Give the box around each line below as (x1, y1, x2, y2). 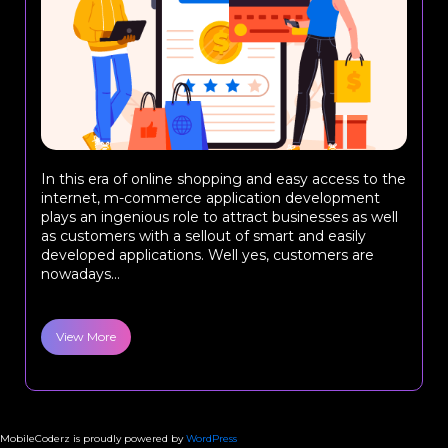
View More (56, 329, 116, 344)
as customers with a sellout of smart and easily (41, 227, 366, 245)
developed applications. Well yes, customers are (41, 246, 374, 264)
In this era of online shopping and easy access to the (41, 170, 406, 188)
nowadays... (41, 265, 120, 283)
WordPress (186, 432, 237, 445)
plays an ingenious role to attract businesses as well (41, 208, 398, 226)
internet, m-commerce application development (41, 189, 380, 207)
